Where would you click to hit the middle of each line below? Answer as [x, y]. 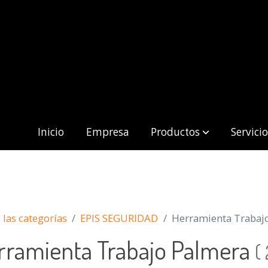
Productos [175, 132]
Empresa [107, 132]
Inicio [51, 132]
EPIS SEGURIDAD [119, 218]
